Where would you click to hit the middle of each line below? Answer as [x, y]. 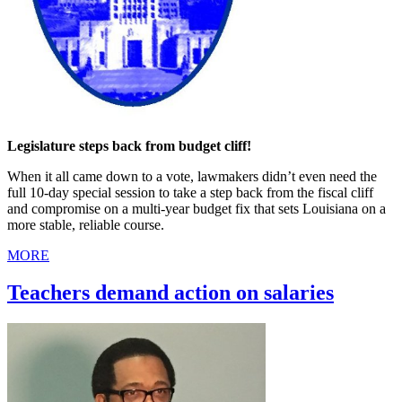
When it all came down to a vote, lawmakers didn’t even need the [192, 176]
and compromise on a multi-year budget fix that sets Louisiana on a [197, 208]
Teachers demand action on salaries [170, 293]
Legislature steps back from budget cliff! [129, 145]
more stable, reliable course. [86, 224]
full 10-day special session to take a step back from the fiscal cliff [190, 192]
